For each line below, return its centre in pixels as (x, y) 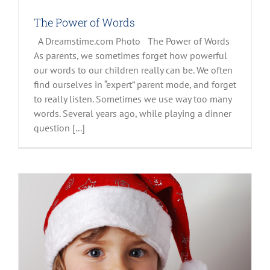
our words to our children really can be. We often (133, 70)
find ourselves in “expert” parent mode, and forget (135, 84)
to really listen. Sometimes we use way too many (133, 99)
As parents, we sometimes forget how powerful (130, 55)
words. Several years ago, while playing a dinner (133, 113)
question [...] (59, 127)
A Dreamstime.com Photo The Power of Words (134, 41)
